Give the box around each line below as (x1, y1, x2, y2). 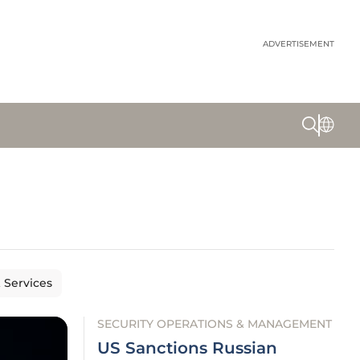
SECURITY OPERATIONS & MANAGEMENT (97, 317, 332, 331)
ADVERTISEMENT (263, 39, 334, 49)
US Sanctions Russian (97, 338, 277, 358)
